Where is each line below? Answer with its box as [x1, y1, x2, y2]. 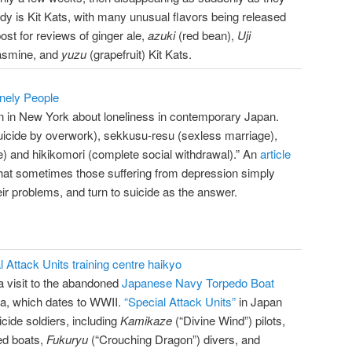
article [260, 145, 291, 163]
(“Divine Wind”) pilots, [172, 311, 285, 328]
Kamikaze [120, 311, 172, 328]
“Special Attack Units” [124, 292, 236, 310]
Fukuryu [46, 330, 88, 347]
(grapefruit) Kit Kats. [86, 45, 192, 62]
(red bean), [175, 26, 237, 43]
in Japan [236, 292, 282, 310]
